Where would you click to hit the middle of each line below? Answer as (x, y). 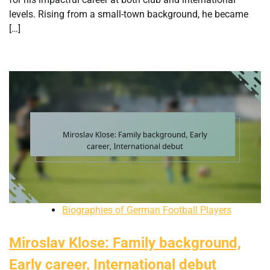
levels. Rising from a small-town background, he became (129, 14)
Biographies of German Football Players (147, 210)
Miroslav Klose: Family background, (125, 243)
